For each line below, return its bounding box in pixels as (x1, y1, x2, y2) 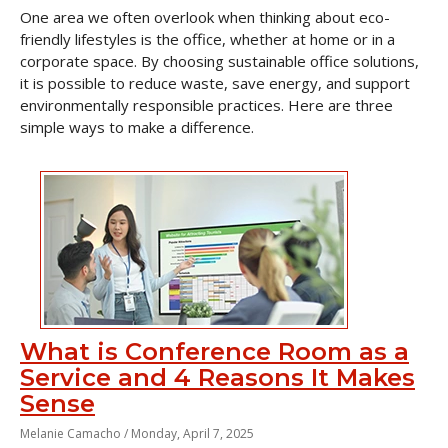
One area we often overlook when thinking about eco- (20, 7, 390, 27)
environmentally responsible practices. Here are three (20, 95, 393, 115)
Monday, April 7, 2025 (131, 425, 254, 442)
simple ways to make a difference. (20, 117, 254, 137)
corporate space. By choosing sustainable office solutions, (20, 51, 419, 71)
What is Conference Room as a (20, 337, 409, 366)
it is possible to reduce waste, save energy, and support (20, 73, 410, 93)
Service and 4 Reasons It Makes (20, 363, 415, 392)
